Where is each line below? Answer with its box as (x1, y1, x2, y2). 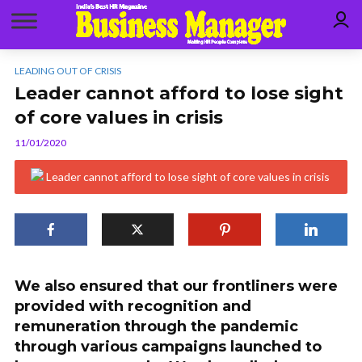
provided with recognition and (15, 297, 251, 315)
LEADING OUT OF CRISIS (15, 65, 121, 77)
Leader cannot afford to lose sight (15, 82, 343, 104)
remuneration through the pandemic (15, 318, 298, 335)
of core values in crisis (15, 107, 223, 128)
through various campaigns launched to (15, 338, 322, 356)
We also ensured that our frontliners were (15, 277, 338, 295)
